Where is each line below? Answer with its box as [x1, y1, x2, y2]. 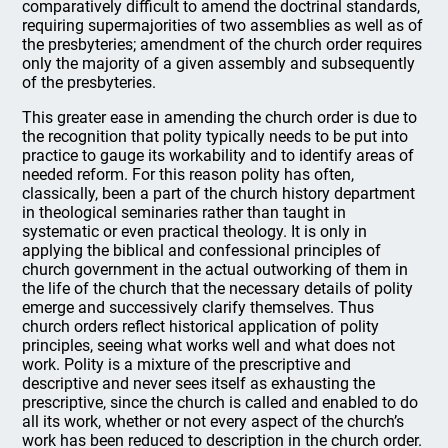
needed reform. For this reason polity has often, [22, 165, 355, 184]
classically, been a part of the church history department [22, 184, 416, 203]
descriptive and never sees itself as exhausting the [22, 374, 376, 393]
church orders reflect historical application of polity [22, 317, 380, 336]
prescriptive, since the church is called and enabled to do [22, 393, 419, 412]
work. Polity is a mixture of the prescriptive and [22, 355, 352, 374]
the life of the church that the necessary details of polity [22, 279, 414, 298]
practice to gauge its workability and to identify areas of [22, 146, 415, 165]
